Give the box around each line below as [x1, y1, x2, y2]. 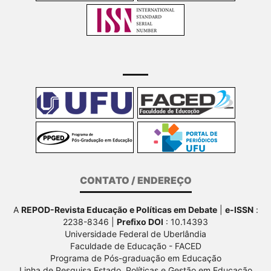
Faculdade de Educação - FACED [70, 241, 201, 251]
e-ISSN [224, 204, 253, 215]
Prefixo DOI [117, 217, 163, 227]
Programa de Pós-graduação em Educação [50, 253, 221, 263]
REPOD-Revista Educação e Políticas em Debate [21, 204, 217, 215]
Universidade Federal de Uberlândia [65, 229, 206, 239]
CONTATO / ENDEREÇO [79, 174, 192, 186]
